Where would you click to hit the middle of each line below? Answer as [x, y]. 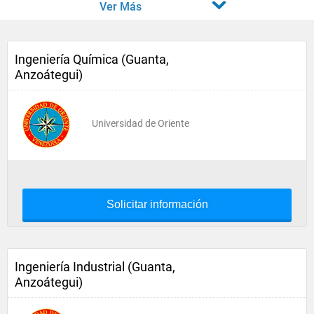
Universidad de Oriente [141, 123]
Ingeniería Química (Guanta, [92, 59]
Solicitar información [157, 204]
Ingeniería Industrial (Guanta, [95, 267]
